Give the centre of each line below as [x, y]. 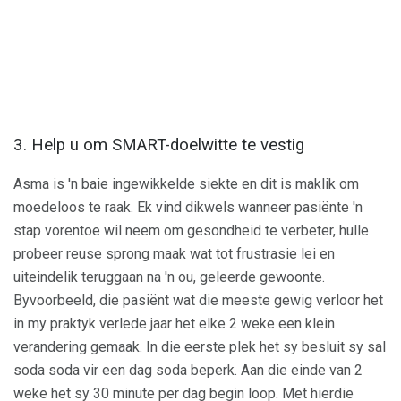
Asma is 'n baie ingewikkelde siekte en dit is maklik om [186, 184]
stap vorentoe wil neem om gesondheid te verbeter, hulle [191, 231]
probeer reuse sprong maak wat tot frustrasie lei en [174, 254]
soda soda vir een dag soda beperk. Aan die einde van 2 [188, 371]
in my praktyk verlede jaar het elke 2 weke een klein [174, 324]
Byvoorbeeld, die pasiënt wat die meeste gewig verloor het [198, 301]
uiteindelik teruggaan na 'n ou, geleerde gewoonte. [169, 277]
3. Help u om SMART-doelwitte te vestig [159, 145]
